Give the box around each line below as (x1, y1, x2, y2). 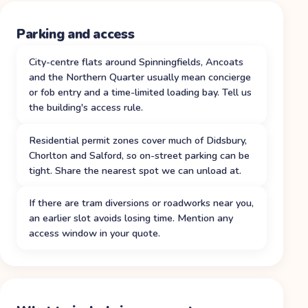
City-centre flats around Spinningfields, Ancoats (29, 54, 243, 69)
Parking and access (16, 25, 135, 44)
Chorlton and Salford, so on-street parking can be (29, 148, 250, 162)
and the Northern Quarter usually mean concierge (29, 69, 251, 84)
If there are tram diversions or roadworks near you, (29, 196, 254, 210)
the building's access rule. (29, 100, 143, 114)
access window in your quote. (29, 226, 160, 241)
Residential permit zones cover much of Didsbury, (29, 133, 247, 147)
